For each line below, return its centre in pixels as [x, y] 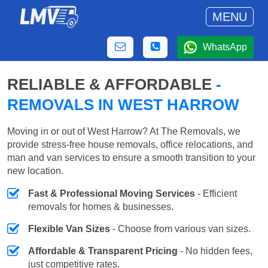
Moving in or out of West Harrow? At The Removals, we [124, 132]
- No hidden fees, [215, 251]
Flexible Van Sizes [69, 229]
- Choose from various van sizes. [180, 229]
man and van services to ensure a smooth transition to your [131, 158]
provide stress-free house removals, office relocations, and [130, 145]
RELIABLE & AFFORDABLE [112, 84]
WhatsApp [225, 47]
